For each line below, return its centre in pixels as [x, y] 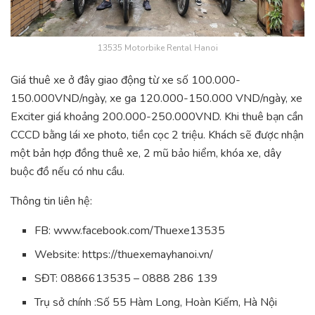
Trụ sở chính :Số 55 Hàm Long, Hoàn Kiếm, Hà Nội [156, 302]
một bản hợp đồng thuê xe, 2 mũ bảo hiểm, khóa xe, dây [146, 153]
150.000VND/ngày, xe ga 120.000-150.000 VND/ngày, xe [156, 98]
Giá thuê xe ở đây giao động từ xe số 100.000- [126, 80]
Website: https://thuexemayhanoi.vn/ [124, 254]
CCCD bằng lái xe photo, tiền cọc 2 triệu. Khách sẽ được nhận [157, 135]
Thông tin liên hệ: [51, 201]
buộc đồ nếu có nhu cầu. [67, 171]
